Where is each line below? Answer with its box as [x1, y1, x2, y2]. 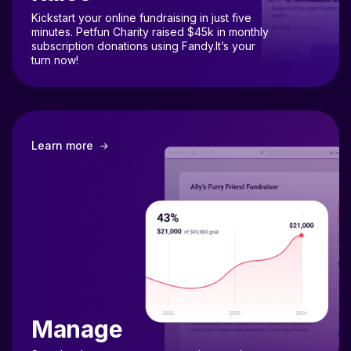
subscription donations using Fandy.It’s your [31, 22, 255, 36]
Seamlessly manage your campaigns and [31, 331, 242, 345]
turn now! [31, 36, 78, 50]
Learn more [31, 121, 93, 136]
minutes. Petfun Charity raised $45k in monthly [31, 8, 269, 22]
